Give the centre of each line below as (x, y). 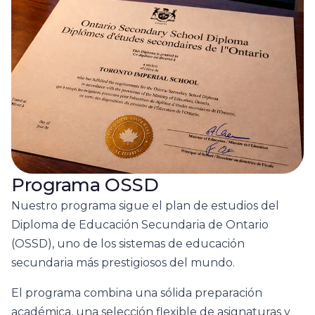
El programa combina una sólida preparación (137, 293)
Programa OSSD (85, 185)
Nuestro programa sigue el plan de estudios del (145, 206)
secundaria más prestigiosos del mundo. (123, 263)
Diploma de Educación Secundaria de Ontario (140, 225)
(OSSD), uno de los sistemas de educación (128, 244)
